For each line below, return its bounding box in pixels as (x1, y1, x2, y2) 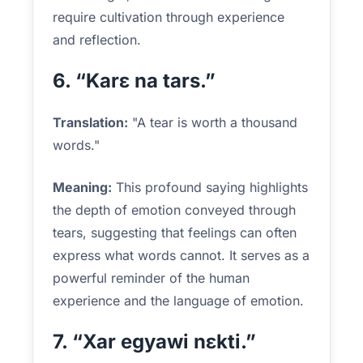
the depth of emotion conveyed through (53, 202, 296, 218)
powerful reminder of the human (53, 270, 250, 286)
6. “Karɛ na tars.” (53, 69, 216, 92)
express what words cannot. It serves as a (53, 247, 310, 263)
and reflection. (53, 32, 141, 48)
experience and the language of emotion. (53, 293, 304, 309)
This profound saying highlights (112, 179, 308, 195)
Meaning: (53, 179, 112, 195)
